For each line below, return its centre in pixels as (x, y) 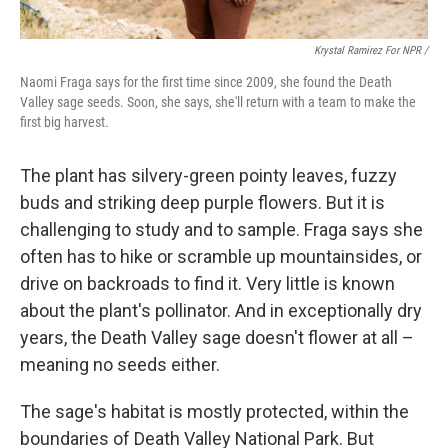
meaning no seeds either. (120, 365)
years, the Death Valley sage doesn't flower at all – (217, 338)
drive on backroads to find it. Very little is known (207, 284)
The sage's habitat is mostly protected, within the (214, 412)
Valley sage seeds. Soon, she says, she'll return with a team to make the (218, 102)
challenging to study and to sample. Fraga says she (221, 230)
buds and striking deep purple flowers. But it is (202, 203)
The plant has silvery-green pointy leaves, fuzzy (208, 176)
